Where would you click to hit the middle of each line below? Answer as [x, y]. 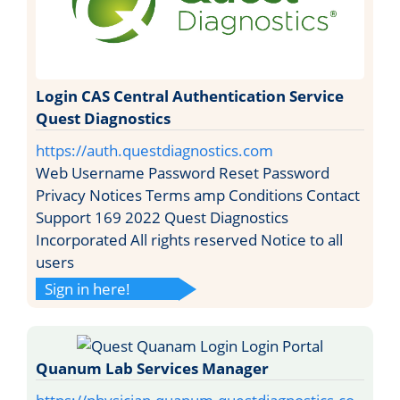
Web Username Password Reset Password [183, 172]
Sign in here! [87, 288]
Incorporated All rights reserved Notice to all [189, 239]
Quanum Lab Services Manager [152, 368]
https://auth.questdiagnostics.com [154, 150]
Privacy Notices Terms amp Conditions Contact [198, 195]
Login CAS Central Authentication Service [190, 96]
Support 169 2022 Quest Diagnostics [162, 217]
